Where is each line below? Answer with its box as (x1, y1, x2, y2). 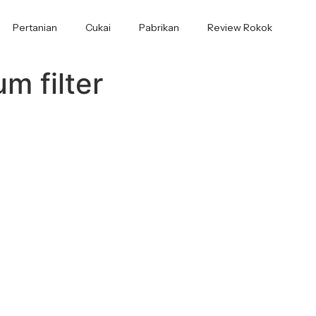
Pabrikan (138, 21, 179, 35)
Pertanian (12, 21, 57, 35)
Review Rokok (207, 21, 272, 35)
